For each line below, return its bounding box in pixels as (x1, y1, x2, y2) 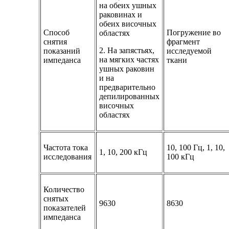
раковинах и (99, 10, 143, 19)
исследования (43, 152, 92, 161)
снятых (43, 194, 69, 203)
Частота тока (43, 143, 88, 152)
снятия (43, 37, 67, 46)
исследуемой (167, 46, 212, 55)
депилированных (99, 91, 160, 101)
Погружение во (167, 28, 221, 37)
